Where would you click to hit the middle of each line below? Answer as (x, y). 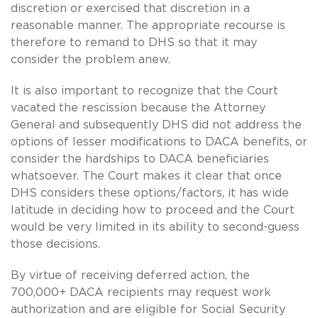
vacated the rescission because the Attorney (138, 108)
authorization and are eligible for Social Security (148, 309)
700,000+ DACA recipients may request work (141, 292)
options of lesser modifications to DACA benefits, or (159, 142)
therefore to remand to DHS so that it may (134, 42)
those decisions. (55, 244)
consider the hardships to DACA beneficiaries (140, 159)
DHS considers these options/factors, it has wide (150, 193)
